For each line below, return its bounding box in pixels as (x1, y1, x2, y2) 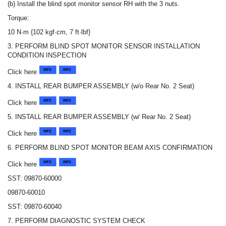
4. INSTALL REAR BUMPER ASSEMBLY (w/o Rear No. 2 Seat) (8, 82, 194, 90)
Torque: (8, 14, 29, 22)
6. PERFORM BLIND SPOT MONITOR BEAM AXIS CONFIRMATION (8, 144, 212, 152)
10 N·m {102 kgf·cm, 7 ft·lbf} (8, 28, 90, 36)
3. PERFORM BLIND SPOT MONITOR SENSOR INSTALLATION (8, 42, 200, 50)
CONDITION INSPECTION (8, 51, 86, 60)
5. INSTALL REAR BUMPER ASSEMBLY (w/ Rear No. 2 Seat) (8, 113, 191, 121)
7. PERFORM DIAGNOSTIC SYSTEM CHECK (8, 217, 145, 225)
